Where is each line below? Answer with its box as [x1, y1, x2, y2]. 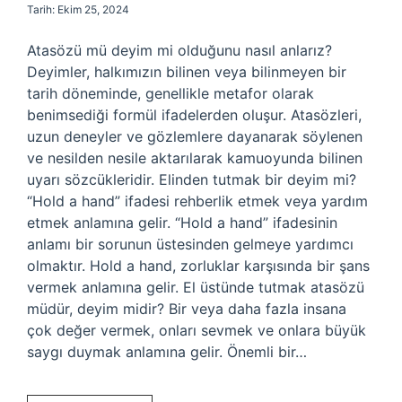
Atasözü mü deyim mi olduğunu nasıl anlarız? [27, 41, 332, 59]
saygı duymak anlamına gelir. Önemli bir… [27, 343, 307, 361]
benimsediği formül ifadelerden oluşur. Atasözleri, [27, 106, 362, 124]
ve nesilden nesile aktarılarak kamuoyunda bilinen [27, 149, 363, 167]
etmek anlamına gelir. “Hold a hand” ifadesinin [27, 214, 337, 232]
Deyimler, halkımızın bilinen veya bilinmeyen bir [27, 63, 346, 81]
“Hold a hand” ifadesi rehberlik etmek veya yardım [27, 192, 368, 210]
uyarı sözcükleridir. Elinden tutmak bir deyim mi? [27, 170, 356, 188]
